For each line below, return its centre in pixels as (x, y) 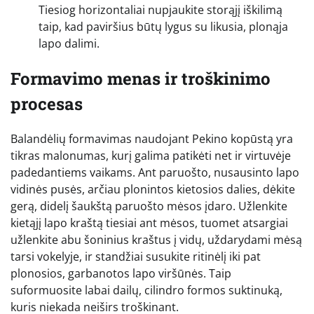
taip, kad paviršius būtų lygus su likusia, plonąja (163, 26)
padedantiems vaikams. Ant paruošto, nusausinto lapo (155, 172)
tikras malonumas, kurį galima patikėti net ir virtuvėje (151, 155)
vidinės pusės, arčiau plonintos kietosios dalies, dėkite (153, 189)
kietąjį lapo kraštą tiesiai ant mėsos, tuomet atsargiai (149, 223)
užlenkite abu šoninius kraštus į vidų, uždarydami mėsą (156, 239)
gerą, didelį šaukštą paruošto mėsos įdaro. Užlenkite (149, 206)
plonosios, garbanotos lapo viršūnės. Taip (121, 273)
